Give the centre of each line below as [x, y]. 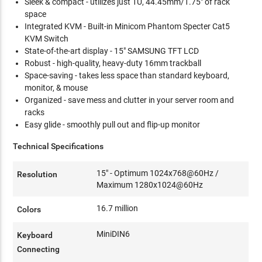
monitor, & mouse [56, 88]
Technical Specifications [58, 146]
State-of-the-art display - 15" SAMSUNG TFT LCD [112, 51]
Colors [29, 209]
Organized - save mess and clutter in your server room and [130, 100]
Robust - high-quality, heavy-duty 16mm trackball [113, 63]
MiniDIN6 [113, 234]
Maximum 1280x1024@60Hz [150, 185]
